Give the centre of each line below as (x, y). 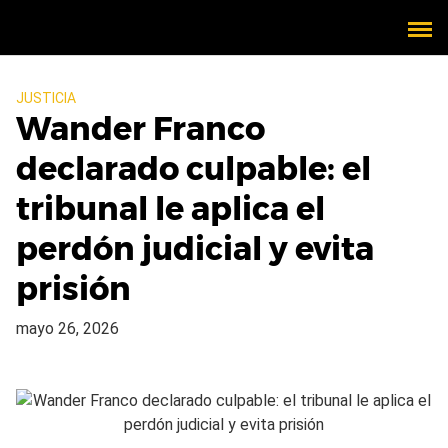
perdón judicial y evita (195, 248)
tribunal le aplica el (170, 208)
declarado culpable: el (193, 168)
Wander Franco (140, 128)
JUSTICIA (46, 98)
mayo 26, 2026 (67, 328)
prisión (73, 288)
